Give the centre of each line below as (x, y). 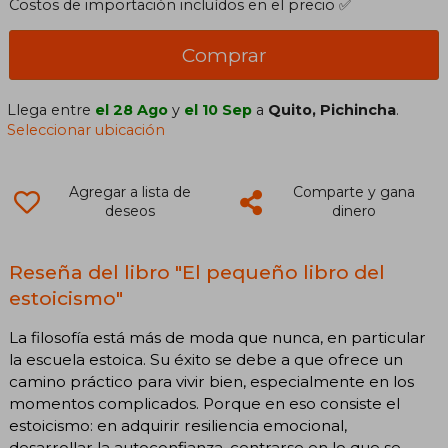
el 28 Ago (132, 110)
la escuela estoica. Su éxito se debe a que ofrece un (206, 360)
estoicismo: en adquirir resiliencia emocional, (178, 426)
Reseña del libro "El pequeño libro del (197, 272)
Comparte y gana (353, 192)
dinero (353, 211)
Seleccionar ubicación (86, 130)
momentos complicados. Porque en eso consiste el (204, 404)
